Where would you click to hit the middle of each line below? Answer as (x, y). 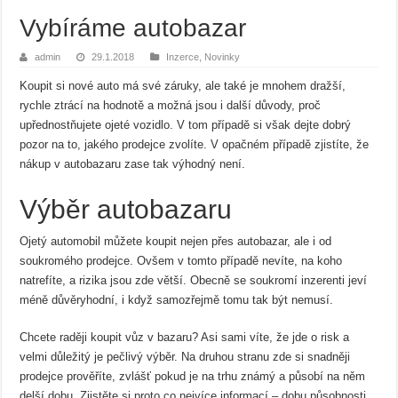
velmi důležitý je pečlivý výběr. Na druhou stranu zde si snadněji (185, 357)
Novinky (223, 57)
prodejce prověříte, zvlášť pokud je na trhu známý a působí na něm (193, 376)
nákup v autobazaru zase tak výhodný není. (133, 164)
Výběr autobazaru (126, 209)
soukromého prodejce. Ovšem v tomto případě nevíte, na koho (181, 261)
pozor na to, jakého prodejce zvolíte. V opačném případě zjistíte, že (195, 144)
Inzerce (183, 57)
